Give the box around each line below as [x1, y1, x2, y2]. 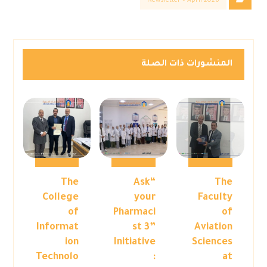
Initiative [113, 237, 156, 249]
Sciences [191, 237, 232, 249]
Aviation [194, 222, 232, 234]
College [42, 193, 79, 204]
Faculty [197, 193, 232, 204]
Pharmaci [113, 207, 156, 219]
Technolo [36, 252, 79, 263]
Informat [36, 222, 79, 234]
